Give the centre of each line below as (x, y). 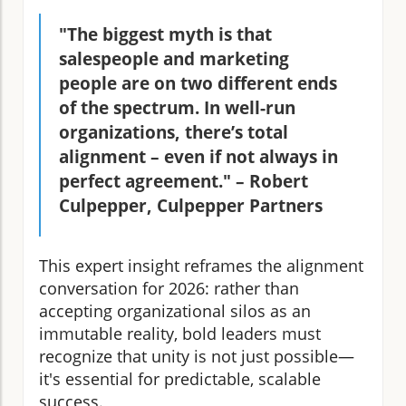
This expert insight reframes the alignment (201, 265)
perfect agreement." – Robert (184, 181)
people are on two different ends (198, 83)
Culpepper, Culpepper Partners (191, 205)
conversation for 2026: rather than (169, 288)
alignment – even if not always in (198, 156)
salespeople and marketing (174, 58)
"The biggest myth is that (165, 34)
